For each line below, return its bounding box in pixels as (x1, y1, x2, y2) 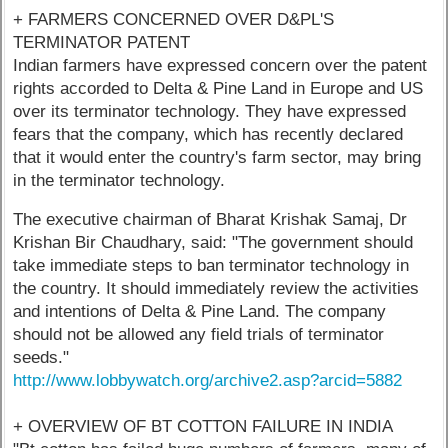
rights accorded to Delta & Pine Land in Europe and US (13, 78, 424, 98)
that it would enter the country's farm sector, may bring (13, 147, 422, 167)
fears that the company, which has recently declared (13, 124, 404, 144)
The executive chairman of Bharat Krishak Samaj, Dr (13, 210, 408, 230)
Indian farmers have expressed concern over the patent (13, 55, 428, 75)
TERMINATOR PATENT (13, 32, 191, 52)
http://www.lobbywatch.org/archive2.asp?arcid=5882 (13, 371, 403, 391)
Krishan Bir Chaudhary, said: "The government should (13, 233, 414, 253)
